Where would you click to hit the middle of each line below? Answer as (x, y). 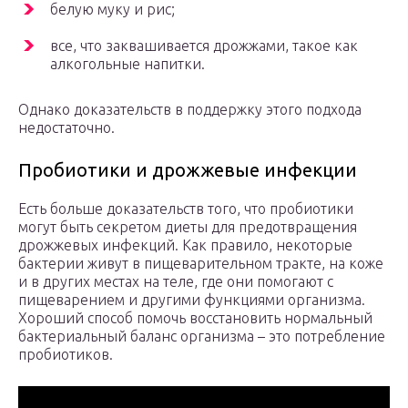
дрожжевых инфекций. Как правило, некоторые (185, 245)
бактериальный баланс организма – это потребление (202, 337)
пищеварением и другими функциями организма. (192, 300)
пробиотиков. (66, 355)
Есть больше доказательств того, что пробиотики (186, 209)
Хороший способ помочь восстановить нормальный (195, 318)
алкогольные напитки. (127, 64)
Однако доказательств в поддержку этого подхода (190, 110)
